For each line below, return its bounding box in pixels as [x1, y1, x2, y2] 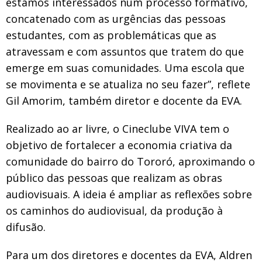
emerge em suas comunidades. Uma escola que [6, 60, 244, 75]
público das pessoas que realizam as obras [6, 170, 222, 185]
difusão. [6, 219, 46, 234]
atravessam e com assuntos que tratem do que [6, 44, 244, 58]
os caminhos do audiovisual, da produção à [6, 203, 223, 218]
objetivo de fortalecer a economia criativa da [6, 137, 232, 152]
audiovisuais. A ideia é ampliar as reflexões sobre [6, 187, 252, 201]
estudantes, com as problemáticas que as [6, 27, 216, 42]
